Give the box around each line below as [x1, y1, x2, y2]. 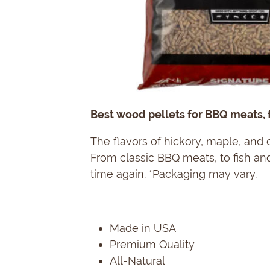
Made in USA [110, 222, 176, 234]
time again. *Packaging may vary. [90, 168, 257, 180]
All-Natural [110, 254, 165, 267]
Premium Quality [110, 238, 195, 251]
